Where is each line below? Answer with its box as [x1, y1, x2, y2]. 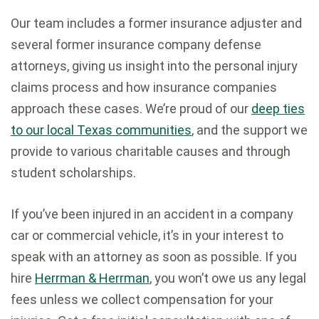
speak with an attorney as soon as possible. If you [11, 249, 297, 265]
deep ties [251, 101, 305, 117]
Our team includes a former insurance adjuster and [11, 16, 302, 31]
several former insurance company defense [11, 37, 261, 53]
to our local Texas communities [11, 122, 192, 138]
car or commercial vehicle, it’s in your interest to [11, 228, 283, 244]
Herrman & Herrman [35, 271, 150, 286]
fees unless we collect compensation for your [11, 292, 273, 308]
